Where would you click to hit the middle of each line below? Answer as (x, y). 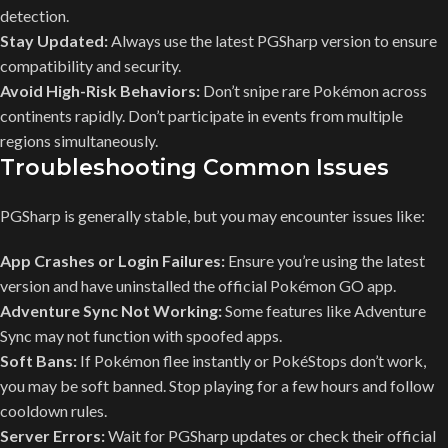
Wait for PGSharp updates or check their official (270, 435)
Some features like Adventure (324, 310)
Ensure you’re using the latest (325, 260)
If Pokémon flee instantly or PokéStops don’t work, (251, 360)
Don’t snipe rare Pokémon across (313, 90)
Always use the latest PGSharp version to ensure (272, 40)
